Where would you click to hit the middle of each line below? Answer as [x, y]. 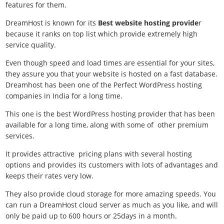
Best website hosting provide [147, 23]
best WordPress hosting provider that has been [136, 114]
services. [20, 136]
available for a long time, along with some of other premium [107, 125]
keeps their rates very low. [50, 176]
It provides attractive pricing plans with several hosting [99, 154]
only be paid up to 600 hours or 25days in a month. [91, 216]
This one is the [30, 114]
